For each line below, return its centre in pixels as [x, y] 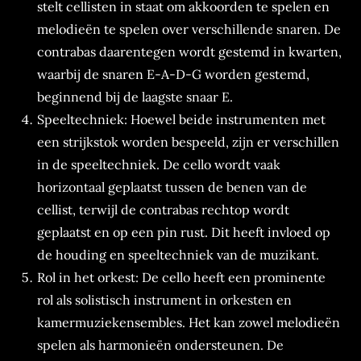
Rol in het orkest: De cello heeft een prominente [182, 277]
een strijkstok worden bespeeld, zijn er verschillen [189, 142]
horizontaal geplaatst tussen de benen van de [172, 187]
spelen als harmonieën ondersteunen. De [161, 345]
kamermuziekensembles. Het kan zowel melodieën [189, 322]
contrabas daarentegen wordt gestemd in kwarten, [190, 52]
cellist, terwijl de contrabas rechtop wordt [164, 210]
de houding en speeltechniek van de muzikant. [178, 255]
